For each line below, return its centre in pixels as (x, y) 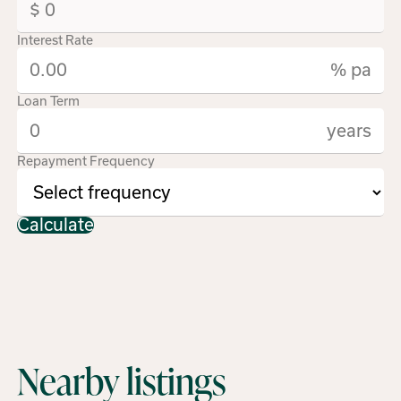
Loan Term (49, 101)
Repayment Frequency (86, 162)
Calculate (56, 224)
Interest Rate (55, 40)
